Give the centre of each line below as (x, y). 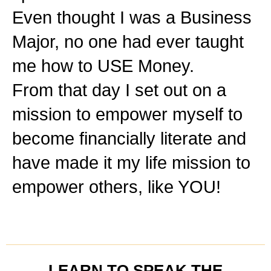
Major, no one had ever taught (128, 42)
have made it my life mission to (131, 163)
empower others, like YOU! (116, 187)
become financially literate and (129, 139)
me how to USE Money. (103, 66)
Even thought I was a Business (132, 18)
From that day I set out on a (119, 90)
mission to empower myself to (127, 115)
